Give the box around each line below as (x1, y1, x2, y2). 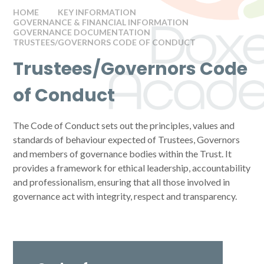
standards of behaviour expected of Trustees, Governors (13, 134, 240, 145)
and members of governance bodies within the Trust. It (13, 148, 232, 159)
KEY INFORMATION (58, 7, 137, 17)
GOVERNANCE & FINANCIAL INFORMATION (13, 17, 189, 27)
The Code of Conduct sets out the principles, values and (13, 120, 235, 131)
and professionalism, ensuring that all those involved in (13, 176, 230, 187)
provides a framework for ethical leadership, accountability (13, 162, 251, 173)
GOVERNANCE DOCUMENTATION (13, 27, 151, 37)
